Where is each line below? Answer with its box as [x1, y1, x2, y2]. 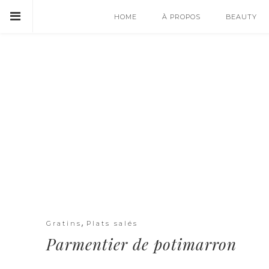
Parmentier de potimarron [46, 234, 237, 255]
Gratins [46, 219, 82, 228]
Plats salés [86, 219, 138, 228]
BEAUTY [226, 13, 257, 21]
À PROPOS [162, 13, 201, 21]
